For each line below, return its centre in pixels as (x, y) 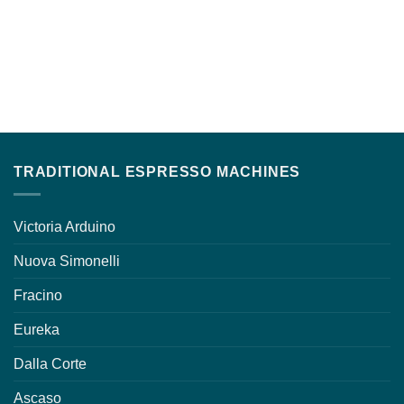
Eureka (37, 329)
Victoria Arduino (64, 226)
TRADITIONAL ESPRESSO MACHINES (157, 171)
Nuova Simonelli (67, 261)
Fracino (38, 295)
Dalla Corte (50, 363)
